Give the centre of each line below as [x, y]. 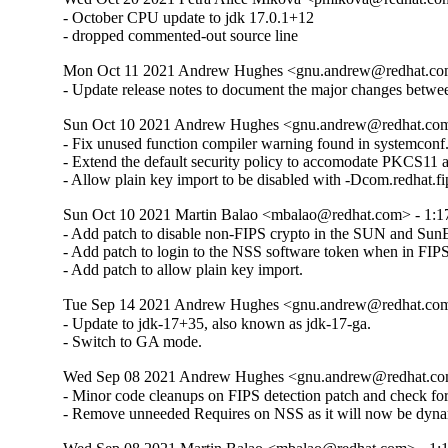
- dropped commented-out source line [181, 36]
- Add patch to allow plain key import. [183, 270]
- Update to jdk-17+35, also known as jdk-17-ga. [217, 324]
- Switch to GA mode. [133, 342]
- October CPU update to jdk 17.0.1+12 [189, 18]
